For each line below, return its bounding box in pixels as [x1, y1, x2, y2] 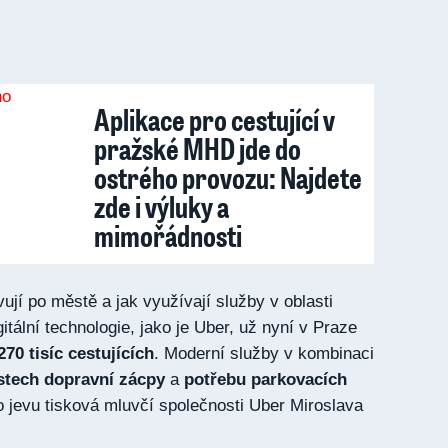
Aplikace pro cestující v [94, 99, 335, 139]
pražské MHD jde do [94, 128, 301, 168]
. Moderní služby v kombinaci [154, 344, 374, 363]
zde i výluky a [94, 186, 229, 226]
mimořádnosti [94, 215, 242, 255]
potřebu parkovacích [184, 370, 347, 389]
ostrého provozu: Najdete [94, 157, 362, 197]
